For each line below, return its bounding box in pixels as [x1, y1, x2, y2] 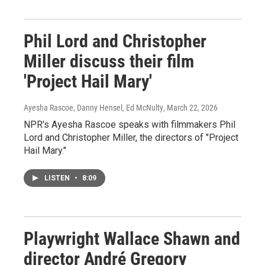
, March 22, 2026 [163, 103, 218, 112]
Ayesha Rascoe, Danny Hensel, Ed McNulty [24, 103, 163, 112]
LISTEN [44, 174, 72, 182]
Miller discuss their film [24, 51, 194, 72]
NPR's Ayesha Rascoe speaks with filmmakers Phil [24, 119, 235, 130]
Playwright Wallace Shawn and [24, 228, 240, 249]
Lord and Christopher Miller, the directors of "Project [24, 132, 238, 143]
